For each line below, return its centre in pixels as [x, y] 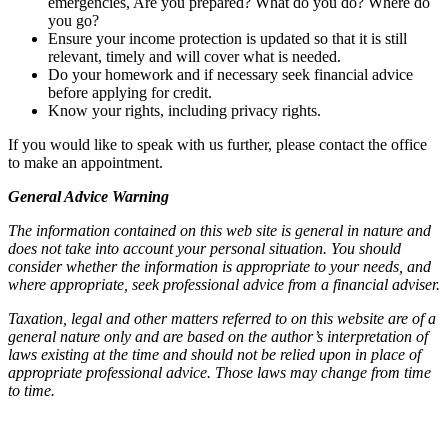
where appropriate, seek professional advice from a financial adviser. [224, 284]
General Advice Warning [88, 196]
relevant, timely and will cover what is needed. [194, 56]
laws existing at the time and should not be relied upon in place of [214, 354]
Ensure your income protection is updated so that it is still [227, 38]
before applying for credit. [130, 92]
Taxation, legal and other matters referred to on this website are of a [222, 318]
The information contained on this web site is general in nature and [219, 230]
